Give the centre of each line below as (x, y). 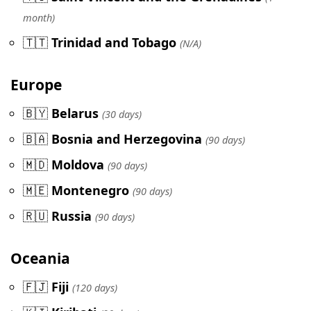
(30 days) (122, 115)
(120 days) (95, 288)
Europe (36, 84)
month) (39, 17)
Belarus (75, 114)
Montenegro (90, 191)
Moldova (78, 165)
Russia (72, 216)
